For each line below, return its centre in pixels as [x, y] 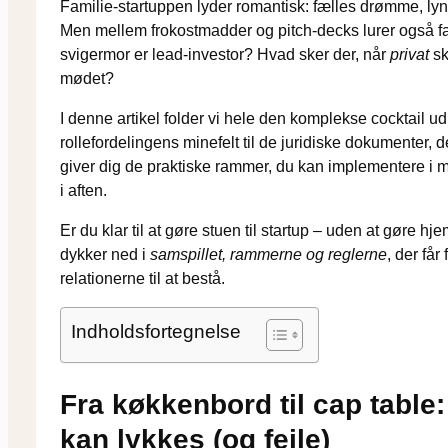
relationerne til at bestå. [142, 279]
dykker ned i [105, 255]
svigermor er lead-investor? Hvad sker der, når [225, 55]
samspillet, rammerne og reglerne [268, 255]
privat [409, 55]
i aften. [83, 191]
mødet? [87, 79]
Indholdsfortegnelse [156, 332]
